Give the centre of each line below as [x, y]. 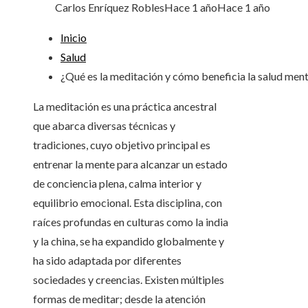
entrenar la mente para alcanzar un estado [130, 164]
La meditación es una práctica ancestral [125, 107]
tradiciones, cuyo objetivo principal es [122, 145]
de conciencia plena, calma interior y [117, 184]
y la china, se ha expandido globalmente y [129, 241]
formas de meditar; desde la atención [119, 299]
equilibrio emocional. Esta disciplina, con [128, 203]
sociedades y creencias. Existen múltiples [129, 280]
